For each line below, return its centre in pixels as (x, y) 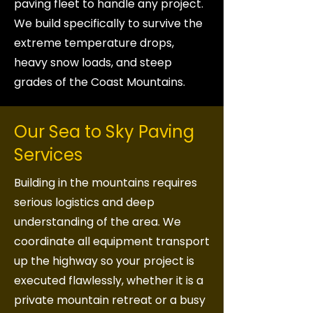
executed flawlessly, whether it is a (109, 281)
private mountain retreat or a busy (110, 300)
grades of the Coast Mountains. (100, 82)
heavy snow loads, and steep (93, 63)
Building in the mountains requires (105, 183)
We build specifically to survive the (108, 23)
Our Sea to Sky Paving (104, 132)
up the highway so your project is (104, 261)
